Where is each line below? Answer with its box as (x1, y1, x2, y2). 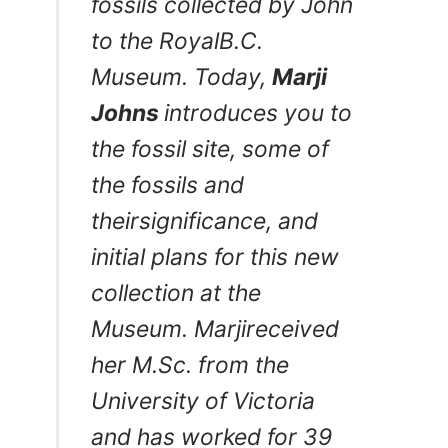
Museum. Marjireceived (91, 315, 340, 344)
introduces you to (164, 99, 353, 128)
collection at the (91, 279, 262, 308)
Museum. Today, (91, 63, 273, 92)
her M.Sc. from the (91, 351, 290, 380)
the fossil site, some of (91, 135, 330, 164)
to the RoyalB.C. (91, 27, 264, 56)
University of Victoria (91, 387, 316, 416)
